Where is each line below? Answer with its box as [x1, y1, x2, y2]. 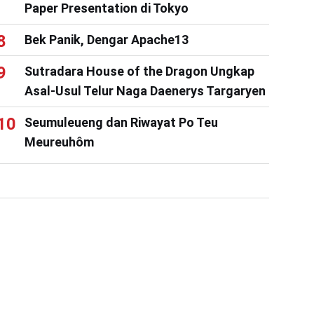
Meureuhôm [24, 134, 94, 149]
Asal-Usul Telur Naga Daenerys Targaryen [24, 83, 266, 98]
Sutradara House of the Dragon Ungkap [24, 63, 254, 78]
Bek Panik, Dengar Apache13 [24, 32, 189, 47]
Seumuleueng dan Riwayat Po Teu [24, 114, 218, 130]
